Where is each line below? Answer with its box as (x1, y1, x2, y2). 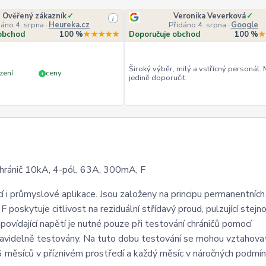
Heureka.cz (49, 20, 90, 30)
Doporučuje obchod (129, 28, 201, 40)
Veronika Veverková (173, 11, 246, 21)
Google (230, 20, 258, 30)
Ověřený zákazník (2, 11, 67, 21)
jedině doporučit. (129, 72, 188, 83)
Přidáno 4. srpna (168, 20, 226, 30)
